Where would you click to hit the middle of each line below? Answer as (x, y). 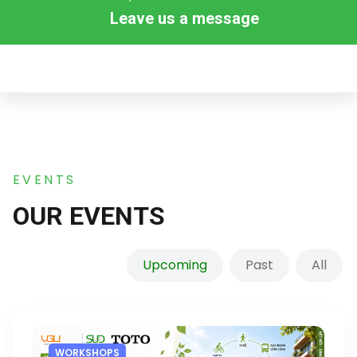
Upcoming (175, 265)
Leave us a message (184, 18)
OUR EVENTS (89, 216)
